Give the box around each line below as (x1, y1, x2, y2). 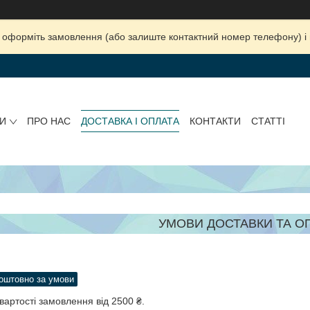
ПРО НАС (26, 116, 71, 127)
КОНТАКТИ (189, 116, 241, 127)
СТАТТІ (250, 116, 285, 127)
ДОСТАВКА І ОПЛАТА (80, 116, 179, 127)
